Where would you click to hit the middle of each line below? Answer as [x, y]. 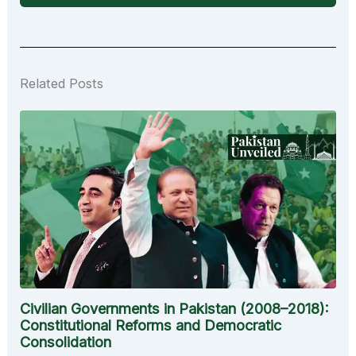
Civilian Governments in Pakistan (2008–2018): [175, 308]
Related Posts [62, 84]
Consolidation [66, 342]
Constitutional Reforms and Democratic [151, 325]
